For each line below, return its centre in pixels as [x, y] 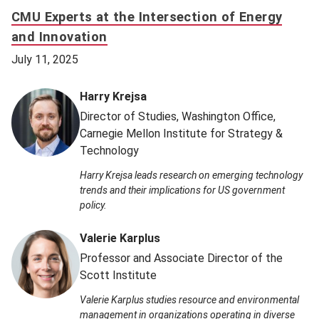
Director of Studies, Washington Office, [178, 116]
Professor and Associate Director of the [181, 258]
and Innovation [59, 36]
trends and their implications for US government [182, 190]
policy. [93, 205]
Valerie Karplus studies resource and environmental [189, 299]
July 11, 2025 [45, 59]
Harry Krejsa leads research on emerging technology [191, 175]
